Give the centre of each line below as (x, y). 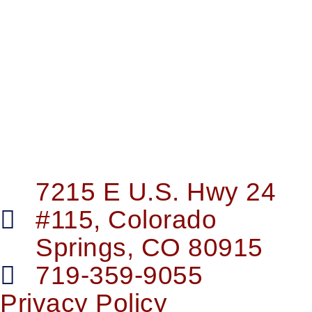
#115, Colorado (126, 220)
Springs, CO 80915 (149, 248)
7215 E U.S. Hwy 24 (156, 192)
